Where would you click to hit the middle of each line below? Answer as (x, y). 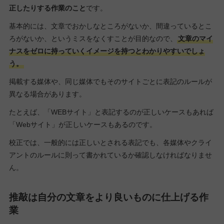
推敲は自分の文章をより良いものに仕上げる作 (108, 197)
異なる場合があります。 (47, 94)
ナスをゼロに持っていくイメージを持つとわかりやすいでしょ (107, 51)
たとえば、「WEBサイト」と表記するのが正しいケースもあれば (111, 112)
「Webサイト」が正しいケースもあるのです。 (82, 125)
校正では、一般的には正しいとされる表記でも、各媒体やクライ (110, 143)
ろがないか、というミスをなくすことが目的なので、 (93, 38)
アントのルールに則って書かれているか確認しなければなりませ (110, 155)
